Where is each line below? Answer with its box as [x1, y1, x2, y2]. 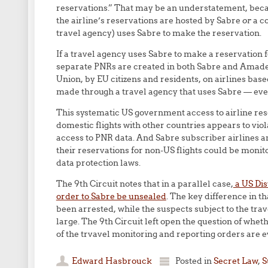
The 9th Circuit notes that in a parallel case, [56, 178, 233, 189]
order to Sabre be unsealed [56, 191, 166, 202]
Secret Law [213, 255, 258, 266]
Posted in [175, 255, 214, 266]
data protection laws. [56, 157, 141, 168]
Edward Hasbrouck [71, 255, 152, 266]
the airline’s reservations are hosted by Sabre [56, 15, 242, 26]
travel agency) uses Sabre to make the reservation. [56, 28, 261, 38]
